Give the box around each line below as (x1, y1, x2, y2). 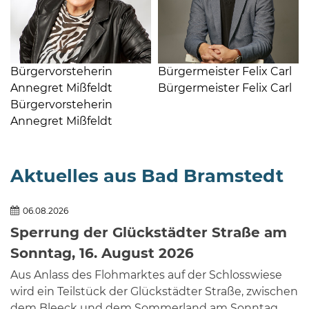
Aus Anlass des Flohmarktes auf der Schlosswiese (10, 268, 282, 281)
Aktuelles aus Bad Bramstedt (10, 164, 283, 186)
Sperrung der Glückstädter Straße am (10, 223, 287, 241)
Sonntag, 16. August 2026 (10, 244, 194, 261)
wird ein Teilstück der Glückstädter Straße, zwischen (10, 284, 298, 298)
